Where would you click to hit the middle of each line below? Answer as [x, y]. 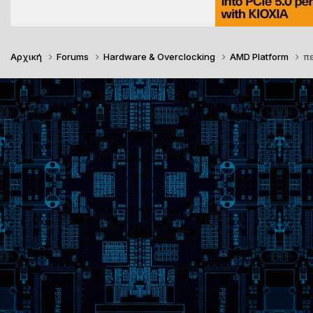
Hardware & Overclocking [160, 57]
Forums [74, 57]
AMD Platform [260, 57]
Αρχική [27, 57]
